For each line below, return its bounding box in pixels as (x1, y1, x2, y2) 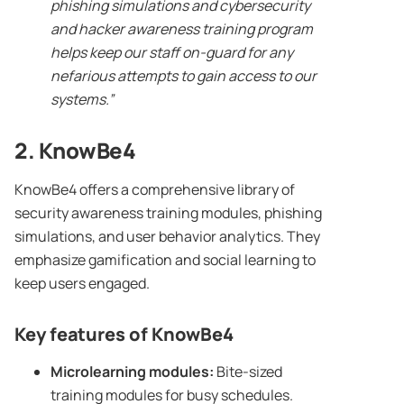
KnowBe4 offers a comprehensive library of (14, 179, 295, 200)
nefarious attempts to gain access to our (50, 66, 317, 87)
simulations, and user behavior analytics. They (14, 226, 320, 247)
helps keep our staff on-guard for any (50, 42, 293, 63)
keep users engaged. (14, 273, 150, 294)
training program (202, 19, 313, 40)
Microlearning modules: (50, 362, 214, 382)
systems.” (50, 89, 116, 110)
